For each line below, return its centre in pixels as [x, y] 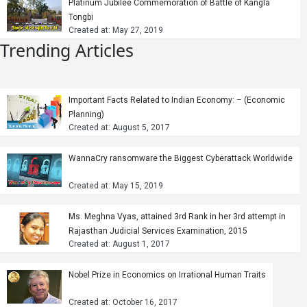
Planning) [86, 114]
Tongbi [81, 17]
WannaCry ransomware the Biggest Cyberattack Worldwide [181, 158]
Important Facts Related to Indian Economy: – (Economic [177, 100]
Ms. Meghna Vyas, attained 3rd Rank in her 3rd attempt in [177, 216]
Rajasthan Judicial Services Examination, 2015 [158, 231]
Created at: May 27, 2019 [116, 30]
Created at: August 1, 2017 [119, 244]
